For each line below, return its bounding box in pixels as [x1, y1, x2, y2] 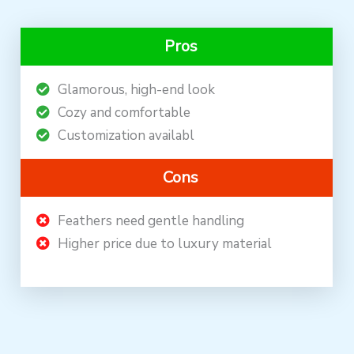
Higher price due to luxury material [58, 235, 273, 254]
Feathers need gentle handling [58, 212, 245, 231]
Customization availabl [58, 126, 195, 145]
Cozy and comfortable [58, 104, 191, 122]
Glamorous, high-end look [58, 81, 216, 100]
